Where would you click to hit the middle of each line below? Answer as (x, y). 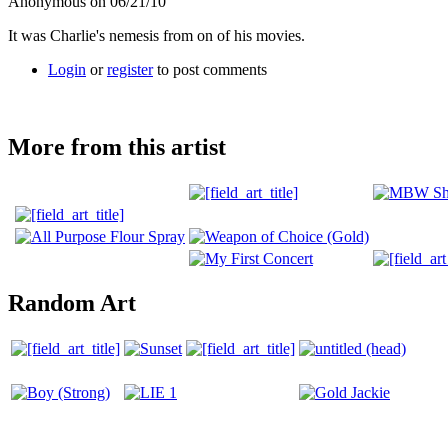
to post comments (210, 69)
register (130, 69)
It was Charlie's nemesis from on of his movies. (156, 35)
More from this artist (117, 146)
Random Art (72, 303)
